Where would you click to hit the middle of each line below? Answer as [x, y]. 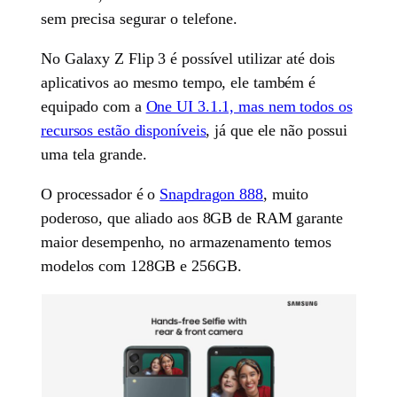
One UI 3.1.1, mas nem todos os [249, 106]
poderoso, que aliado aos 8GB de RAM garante [192, 218]
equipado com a [93, 106]
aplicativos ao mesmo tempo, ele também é [179, 82]
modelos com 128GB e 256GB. [141, 265]
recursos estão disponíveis [124, 130]
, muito [286, 194]
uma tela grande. [94, 154]
